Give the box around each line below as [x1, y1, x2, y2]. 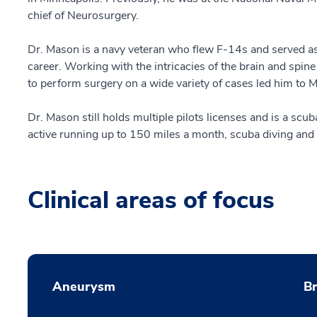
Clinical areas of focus [28, 184, 275, 217]
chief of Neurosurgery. [28, 8, 139, 23]
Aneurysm [52, 278, 115, 295]
